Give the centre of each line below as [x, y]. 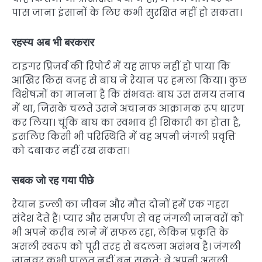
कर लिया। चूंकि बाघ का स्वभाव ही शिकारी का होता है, [126, 123]
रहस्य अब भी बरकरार [53, 42]
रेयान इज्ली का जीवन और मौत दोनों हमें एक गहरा [120, 205]
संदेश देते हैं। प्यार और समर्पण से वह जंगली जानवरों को [128, 219]
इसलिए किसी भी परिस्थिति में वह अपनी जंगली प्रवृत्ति [124, 137]
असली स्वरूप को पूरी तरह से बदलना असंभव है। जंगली [126, 247]
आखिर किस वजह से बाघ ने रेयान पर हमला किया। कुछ [129, 81]
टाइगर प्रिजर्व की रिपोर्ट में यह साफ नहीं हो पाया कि [121, 67]
